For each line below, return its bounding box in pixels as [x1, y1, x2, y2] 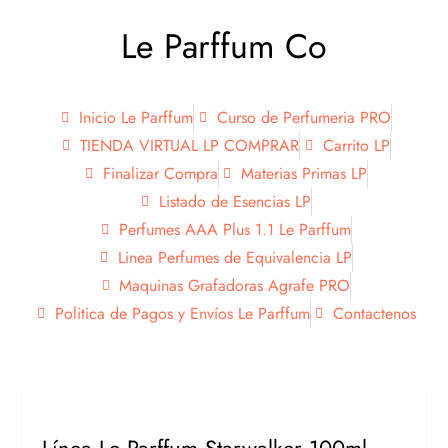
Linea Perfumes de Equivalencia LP [117, 246, 352, 269]
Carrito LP [322, 134, 390, 157]
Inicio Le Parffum [79, 106, 193, 129]
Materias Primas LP [241, 162, 367, 185]
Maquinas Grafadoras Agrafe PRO [119, 274, 351, 297]
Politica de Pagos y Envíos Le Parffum [54, 302, 310, 325]
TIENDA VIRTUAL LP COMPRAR [80, 134, 299, 157]
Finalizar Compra [102, 162, 218, 185]
